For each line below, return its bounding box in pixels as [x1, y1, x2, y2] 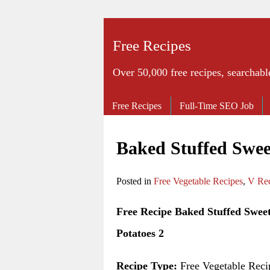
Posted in [116, 175, 154, 186]
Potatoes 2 [116, 227, 164, 239]
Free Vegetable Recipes [154, 175, 243, 186]
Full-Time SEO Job [180, 101, 254, 111]
